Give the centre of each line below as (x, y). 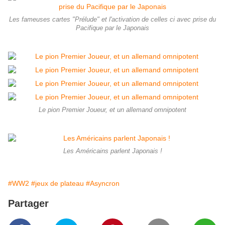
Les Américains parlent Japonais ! (113, 151)
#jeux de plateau (58, 184)
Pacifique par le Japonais (113, 28)
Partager (28, 204)
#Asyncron (103, 184)
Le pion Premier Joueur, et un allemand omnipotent (113, 110)
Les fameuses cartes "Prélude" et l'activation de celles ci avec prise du (113, 20)
